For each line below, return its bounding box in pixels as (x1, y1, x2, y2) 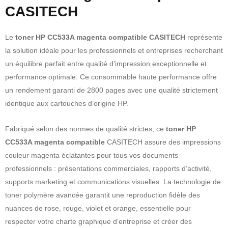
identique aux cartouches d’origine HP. (5, 99, 128, 107)
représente (185, 33, 222, 41)
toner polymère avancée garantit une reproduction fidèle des (5, 190, 200, 199)
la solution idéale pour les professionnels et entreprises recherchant (5, 46, 223, 54)
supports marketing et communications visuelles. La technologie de (5, 177, 221, 186)
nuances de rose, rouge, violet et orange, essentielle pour (5, 204, 191, 212)
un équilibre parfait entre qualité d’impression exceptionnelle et (5, 59, 207, 68)
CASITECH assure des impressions (105, 137, 221, 146)
